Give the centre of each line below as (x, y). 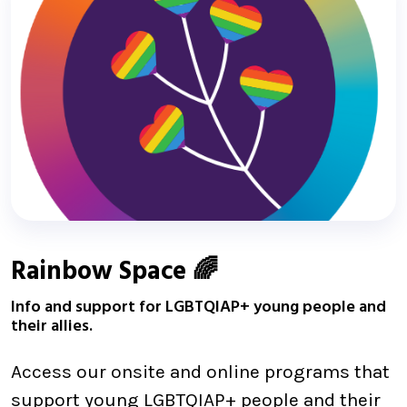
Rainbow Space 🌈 (114, 272)
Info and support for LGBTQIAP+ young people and (199, 308)
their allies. (52, 327)
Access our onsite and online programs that (200, 372)
